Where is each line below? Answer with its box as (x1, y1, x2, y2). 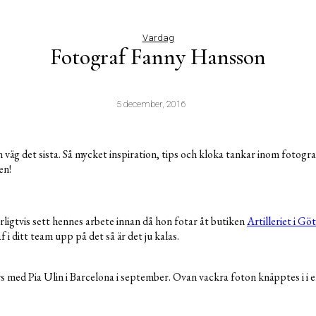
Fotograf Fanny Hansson (50, 43, 266, 71)
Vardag (142, 32, 174, 44)
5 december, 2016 (116, 99, 186, 110)
